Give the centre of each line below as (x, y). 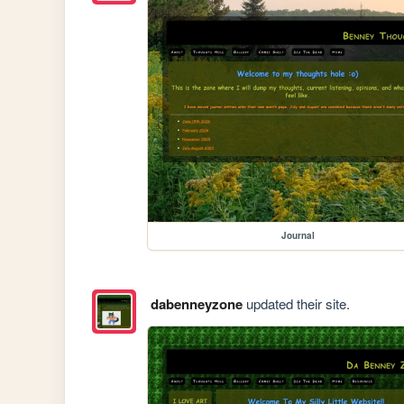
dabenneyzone (196, 304)
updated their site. (296, 304)
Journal (298, 236)
